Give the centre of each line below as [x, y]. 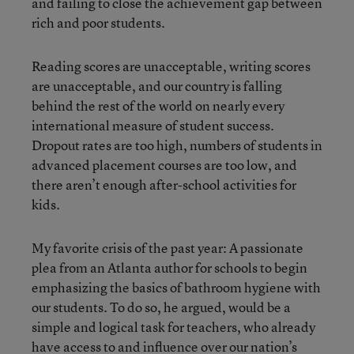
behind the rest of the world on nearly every [158, 105]
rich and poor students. [98, 23]
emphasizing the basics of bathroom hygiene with [176, 287]
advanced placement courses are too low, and [164, 165]
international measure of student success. [153, 125]
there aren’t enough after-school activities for [164, 185]
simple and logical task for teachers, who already [173, 327]
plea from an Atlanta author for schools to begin [169, 267]
